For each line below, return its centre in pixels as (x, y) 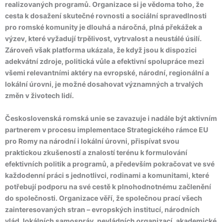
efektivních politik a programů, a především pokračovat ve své (110, 164)
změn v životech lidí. (39, 95)
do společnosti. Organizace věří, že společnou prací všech (104, 198)
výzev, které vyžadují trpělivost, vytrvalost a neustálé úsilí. (103, 38)
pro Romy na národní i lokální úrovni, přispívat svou (92, 141)
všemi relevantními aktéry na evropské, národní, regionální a (107, 73)
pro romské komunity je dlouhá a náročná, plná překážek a (104, 27)
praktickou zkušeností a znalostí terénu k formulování (96, 152)
